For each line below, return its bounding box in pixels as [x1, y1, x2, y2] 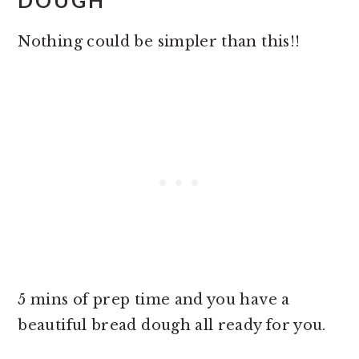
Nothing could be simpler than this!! [18, 33, 301, 51]
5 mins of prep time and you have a [18, 291, 290, 309]
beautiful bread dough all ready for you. [18, 317, 326, 335]
